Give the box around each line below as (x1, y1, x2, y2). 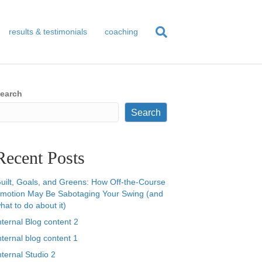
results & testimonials (9, 27, 87, 36)
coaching (105, 27, 138, 36)
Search (131, 107, 161, 118)
